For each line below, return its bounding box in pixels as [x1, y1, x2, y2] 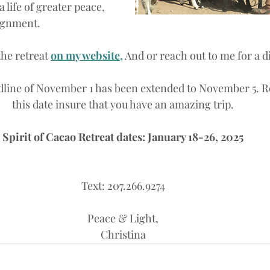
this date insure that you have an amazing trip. [12, 97, 234, 111]
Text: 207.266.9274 [81, 178, 165, 193]
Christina [100, 227, 146, 242]
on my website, [51, 48, 123, 63]
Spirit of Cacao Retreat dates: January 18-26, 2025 [2, 130, 243, 144]
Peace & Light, [87, 211, 159, 225]
